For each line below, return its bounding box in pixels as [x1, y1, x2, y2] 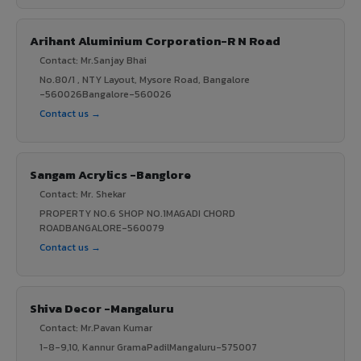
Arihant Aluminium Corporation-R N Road [30, 31, 280, 50]
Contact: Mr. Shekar [39, 186, 126, 201]
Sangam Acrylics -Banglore [30, 164, 191, 184]
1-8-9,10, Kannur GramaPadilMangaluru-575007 [39, 339, 257, 355]
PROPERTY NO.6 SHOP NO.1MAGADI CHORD [39, 205, 235, 221]
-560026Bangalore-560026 [39, 86, 172, 102]
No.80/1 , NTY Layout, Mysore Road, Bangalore [39, 72, 250, 87]
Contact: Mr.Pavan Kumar [39, 320, 152, 335]
